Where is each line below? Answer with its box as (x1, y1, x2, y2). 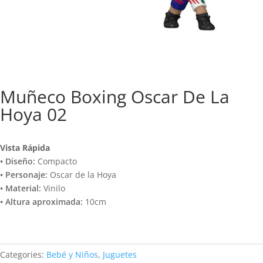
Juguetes (103, 248, 137, 260)
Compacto (35, 155, 77, 167)
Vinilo (41, 182, 65, 194)
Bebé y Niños (46, 248, 98, 260)
